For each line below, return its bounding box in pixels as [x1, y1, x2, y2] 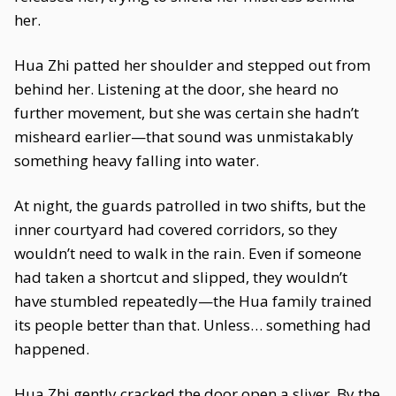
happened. [14, 339, 89, 359]
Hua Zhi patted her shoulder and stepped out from [14, 55, 370, 75]
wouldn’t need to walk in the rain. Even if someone [14, 243, 362, 263]
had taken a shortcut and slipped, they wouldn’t [14, 267, 347, 287]
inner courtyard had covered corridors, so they [14, 219, 338, 240]
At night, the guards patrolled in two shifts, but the [14, 195, 366, 216]
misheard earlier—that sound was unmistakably [14, 126, 354, 147]
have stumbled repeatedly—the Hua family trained [14, 291, 372, 311]
